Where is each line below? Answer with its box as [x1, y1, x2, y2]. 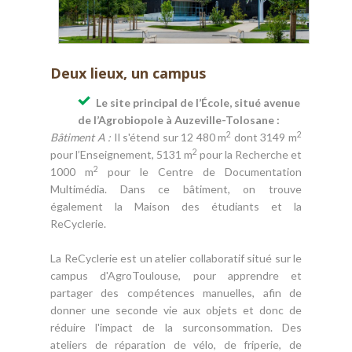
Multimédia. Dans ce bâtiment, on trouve [50, 182, 302, 196]
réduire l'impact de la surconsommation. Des [50, 321, 302, 335]
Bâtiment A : [50, 130, 112, 145]
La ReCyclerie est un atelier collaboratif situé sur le [50, 251, 302, 266]
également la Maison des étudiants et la [50, 200, 302, 214]
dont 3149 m [231, 130, 298, 145]
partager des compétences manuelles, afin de [50, 286, 302, 300]
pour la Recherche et [197, 148, 302, 162]
